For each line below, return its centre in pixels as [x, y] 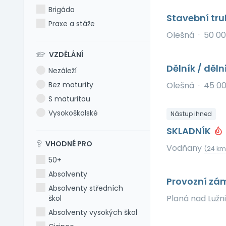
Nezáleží [63, 71]
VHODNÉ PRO [68, 144]
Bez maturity [71, 85]
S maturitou [70, 99]
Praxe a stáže [72, 24]
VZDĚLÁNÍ [65, 54]
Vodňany [185, 148]
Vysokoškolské [73, 113]
